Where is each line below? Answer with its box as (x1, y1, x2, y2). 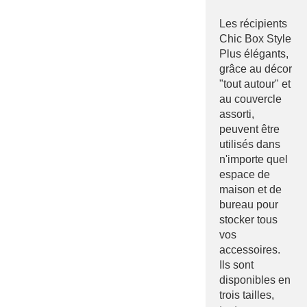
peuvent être (219, 123, 280, 135)
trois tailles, (219, 288, 274, 301)
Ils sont (219, 258, 254, 271)
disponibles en (219, 273, 291, 286)
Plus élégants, (219, 47, 288, 60)
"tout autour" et (219, 77, 291, 90)
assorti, (219, 108, 254, 120)
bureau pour (219, 198, 278, 210)
